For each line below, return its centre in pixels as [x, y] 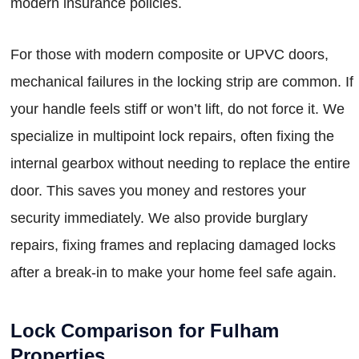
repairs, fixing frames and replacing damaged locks [173, 245]
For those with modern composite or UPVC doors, [169, 54]
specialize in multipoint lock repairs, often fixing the [172, 136]
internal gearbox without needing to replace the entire [180, 163]
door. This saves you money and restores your [158, 190]
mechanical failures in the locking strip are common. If [182, 81]
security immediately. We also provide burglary [159, 218]
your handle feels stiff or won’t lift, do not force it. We [177, 109]
